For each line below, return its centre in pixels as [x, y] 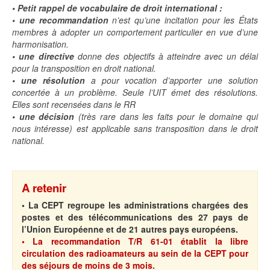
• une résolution [49, 80]
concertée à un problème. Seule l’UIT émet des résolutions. [135, 93]
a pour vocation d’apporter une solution [171, 80]
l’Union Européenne [64, 229]
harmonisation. [40, 44]
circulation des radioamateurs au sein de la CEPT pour [135, 253]
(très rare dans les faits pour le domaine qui [166, 117]
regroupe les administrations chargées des [158, 205]
